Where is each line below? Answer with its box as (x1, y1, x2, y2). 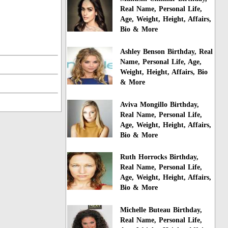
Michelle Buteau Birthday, (120, 206, 203, 214)
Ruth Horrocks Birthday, (120, 153, 199, 161)
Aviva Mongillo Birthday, (120, 100, 199, 108)
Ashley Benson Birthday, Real (120, 47, 213, 55)
